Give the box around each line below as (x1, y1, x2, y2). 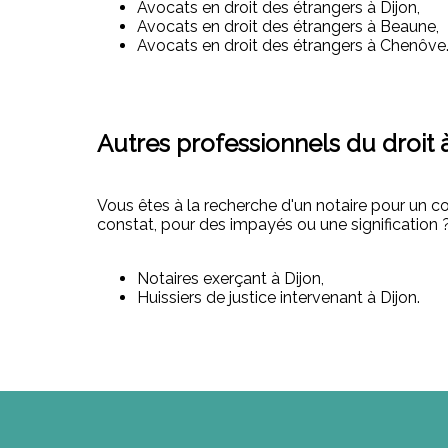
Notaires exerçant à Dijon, (137, 269, 324, 289)
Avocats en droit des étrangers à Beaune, (137, 16, 439, 36)
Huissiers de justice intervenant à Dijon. (137, 288, 420, 308)
